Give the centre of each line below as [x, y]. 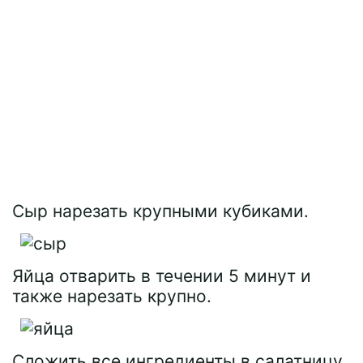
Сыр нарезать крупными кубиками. [160, 211]
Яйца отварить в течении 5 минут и [162, 276]
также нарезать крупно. [112, 296]
